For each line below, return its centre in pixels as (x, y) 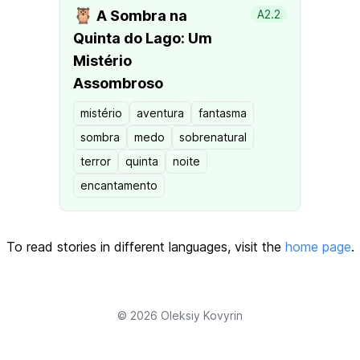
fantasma (223, 113)
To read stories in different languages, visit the (145, 247)
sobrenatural (213, 137)
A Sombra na (140, 16)
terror (96, 161)
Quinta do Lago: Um (143, 38)
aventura (160, 113)
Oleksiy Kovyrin (202, 315)
